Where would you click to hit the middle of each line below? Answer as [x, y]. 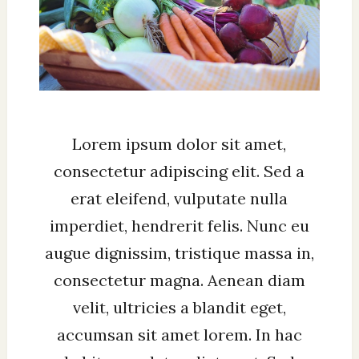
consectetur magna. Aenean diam [179, 280]
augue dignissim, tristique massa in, [179, 252]
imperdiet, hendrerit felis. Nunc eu [179, 225]
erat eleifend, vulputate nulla [179, 198]
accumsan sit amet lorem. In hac [179, 334]
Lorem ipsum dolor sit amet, [179, 143]
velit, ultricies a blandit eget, [179, 307]
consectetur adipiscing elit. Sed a [179, 171]
